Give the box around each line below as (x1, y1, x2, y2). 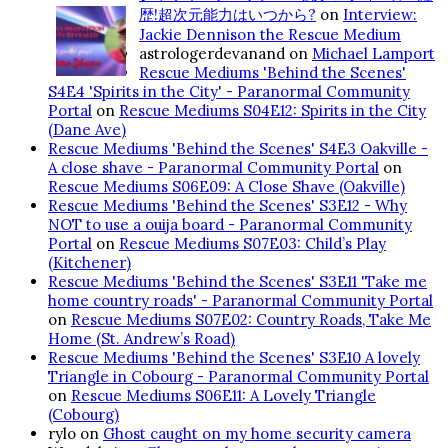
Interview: (343, 4, 417, 24)
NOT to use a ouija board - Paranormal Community (48, 214, 412, 234)
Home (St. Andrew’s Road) (48, 328, 235, 348)
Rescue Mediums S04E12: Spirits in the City (119, 100, 426, 120)
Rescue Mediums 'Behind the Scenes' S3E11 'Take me (48, 271, 427, 291)
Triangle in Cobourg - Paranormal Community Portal (48, 366, 429, 386)
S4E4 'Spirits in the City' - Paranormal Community (48, 81, 410, 101)
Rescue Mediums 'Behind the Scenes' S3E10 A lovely (48, 347, 420, 367)
